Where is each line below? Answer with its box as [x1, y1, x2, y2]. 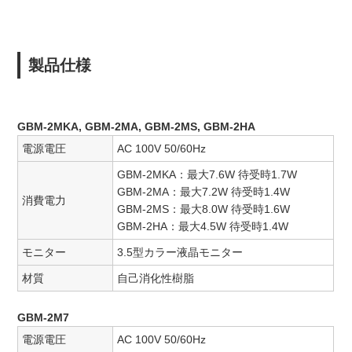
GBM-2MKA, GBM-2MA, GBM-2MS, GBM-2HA [17, 120, 256, 134]
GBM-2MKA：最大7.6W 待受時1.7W [117, 168, 298, 181]
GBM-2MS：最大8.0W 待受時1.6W [117, 203, 291, 216]
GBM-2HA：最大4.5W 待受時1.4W [117, 220, 289, 233]
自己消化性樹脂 [117, 272, 195, 285]
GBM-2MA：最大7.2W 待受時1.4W [117, 185, 291, 199]
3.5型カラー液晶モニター [117, 246, 244, 259]
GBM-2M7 [17, 311, 70, 324]
